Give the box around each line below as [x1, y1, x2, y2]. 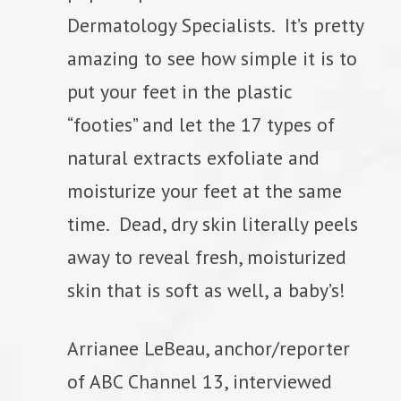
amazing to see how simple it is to [67, 45, 357, 71]
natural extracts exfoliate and [67, 144, 320, 170]
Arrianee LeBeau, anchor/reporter [67, 335, 350, 361]
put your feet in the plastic [67, 78, 292, 104]
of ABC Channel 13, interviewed [67, 368, 332, 394]
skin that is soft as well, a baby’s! [67, 277, 346, 303]
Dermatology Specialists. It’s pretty [67, 12, 363, 38]
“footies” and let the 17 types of [67, 111, 335, 137]
